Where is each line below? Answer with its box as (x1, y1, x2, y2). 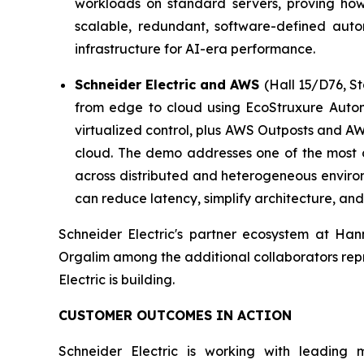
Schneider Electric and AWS (75, 76, 264, 93)
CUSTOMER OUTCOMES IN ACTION (58, 306, 292, 323)
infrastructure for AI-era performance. (75, 40, 315, 57)
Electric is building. (58, 271, 175, 288)
